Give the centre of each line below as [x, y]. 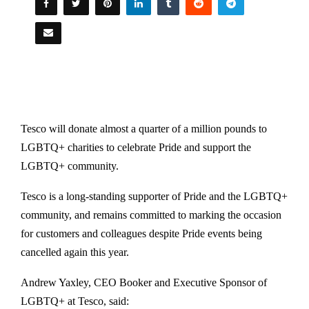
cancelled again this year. [75, 252]
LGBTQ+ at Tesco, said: [75, 301]
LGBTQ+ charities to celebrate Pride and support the [136, 147]
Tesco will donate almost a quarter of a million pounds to [144, 129]
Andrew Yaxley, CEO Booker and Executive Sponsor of [144, 282]
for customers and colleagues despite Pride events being [141, 233]
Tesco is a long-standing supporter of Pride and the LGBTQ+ [154, 196]
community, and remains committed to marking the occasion [151, 215]
